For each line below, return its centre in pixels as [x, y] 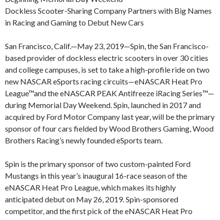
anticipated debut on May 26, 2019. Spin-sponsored [92, 199]
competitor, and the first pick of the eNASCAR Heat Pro [99, 211]
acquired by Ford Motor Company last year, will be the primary [110, 117]
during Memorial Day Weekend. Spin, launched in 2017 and [103, 105]
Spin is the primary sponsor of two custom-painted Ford [98, 164]
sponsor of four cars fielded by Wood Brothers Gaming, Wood [109, 129]
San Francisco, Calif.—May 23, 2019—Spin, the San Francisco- [107, 46]
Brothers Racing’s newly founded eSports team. [84, 140]
